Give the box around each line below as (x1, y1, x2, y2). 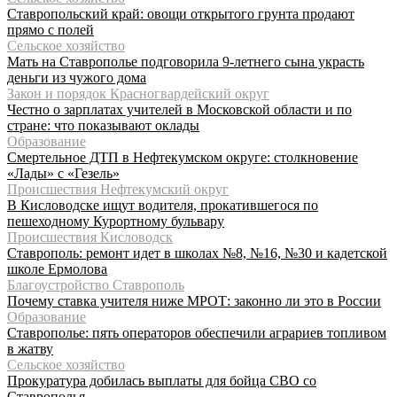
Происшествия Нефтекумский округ (7, 181, 229, 197)
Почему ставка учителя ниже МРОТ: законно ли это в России (7, 292, 381, 308)
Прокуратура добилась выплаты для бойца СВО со (7, 372, 316, 388)
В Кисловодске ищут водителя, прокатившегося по (7, 197, 318, 213)
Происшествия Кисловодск (7, 229, 173, 245)
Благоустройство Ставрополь (7, 276, 184, 292)
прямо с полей (7, 21, 94, 37)
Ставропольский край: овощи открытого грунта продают (7, 5, 354, 21)
